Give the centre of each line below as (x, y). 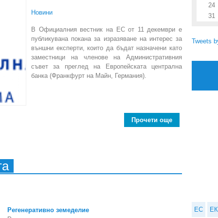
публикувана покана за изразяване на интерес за (107, 39)
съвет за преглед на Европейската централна (107, 66)
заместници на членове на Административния (107, 57)
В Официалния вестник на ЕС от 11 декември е (107, 29)
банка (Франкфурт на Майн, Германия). (89, 76)
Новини (42, 12)
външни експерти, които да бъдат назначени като (107, 48)
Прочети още (152, 120)
